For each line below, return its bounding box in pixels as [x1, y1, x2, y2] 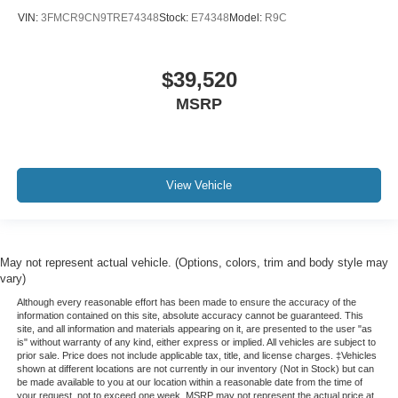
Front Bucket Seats [34, 52, 155, 68]
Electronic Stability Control [34, 77, 202, 93]
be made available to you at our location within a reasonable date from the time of [16, 376, 362, 387]
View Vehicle [166, 179, 232, 193]
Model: [229, 12, 265, 25]
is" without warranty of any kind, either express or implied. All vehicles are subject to [16, 336, 376, 347]
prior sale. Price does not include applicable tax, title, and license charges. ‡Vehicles [16, 349, 377, 361]
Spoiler [34, 3, 80, 19]
